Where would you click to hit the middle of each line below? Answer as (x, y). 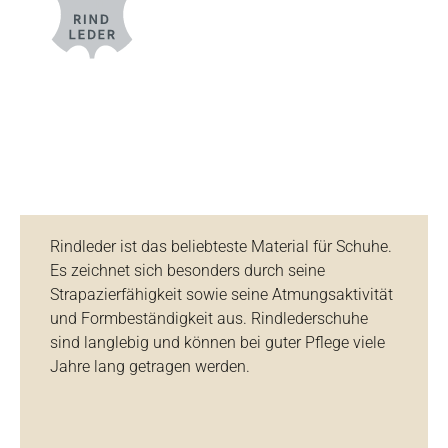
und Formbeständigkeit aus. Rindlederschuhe (209, 318)
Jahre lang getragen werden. (150, 366)
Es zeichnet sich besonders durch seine (187, 270)
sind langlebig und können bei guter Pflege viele (217, 342)
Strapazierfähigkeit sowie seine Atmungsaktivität (221, 294)
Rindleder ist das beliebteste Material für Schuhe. (221, 246)
